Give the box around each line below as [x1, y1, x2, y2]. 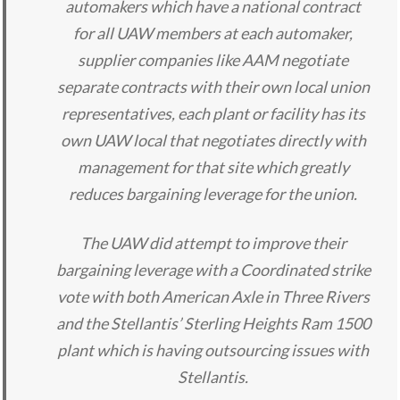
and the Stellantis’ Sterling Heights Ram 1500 [55, 313, 371, 334]
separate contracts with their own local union [56, 77, 370, 97]
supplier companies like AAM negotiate [78, 50, 348, 71]
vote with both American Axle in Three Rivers [56, 287, 370, 307]
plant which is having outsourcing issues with [57, 340, 369, 361]
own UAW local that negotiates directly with [60, 130, 366, 151]
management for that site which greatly [77, 157, 349, 178]
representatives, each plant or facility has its [61, 104, 365, 124]
